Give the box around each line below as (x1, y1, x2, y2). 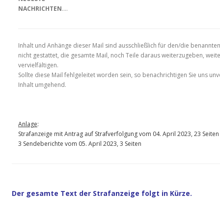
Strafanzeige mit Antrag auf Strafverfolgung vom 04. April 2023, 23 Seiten (18, 130, 219, 138)
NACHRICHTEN (18, 4, 62, 13)
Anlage (18, 120, 37, 129)
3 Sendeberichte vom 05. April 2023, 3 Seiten (18, 139, 141, 148)
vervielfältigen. (18, 61, 58, 70)
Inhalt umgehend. (18, 81, 68, 89)
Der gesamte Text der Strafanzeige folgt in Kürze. (12, 189, 192, 198)
